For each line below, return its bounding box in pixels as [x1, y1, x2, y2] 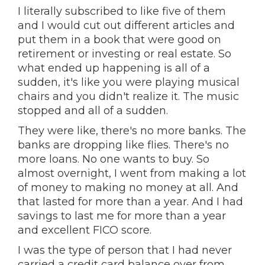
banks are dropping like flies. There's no [18, 138, 229, 151]
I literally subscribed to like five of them [18, 5, 226, 18]
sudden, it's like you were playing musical [18, 76, 240, 89]
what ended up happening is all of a [18, 62, 210, 75]
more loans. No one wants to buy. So [18, 153, 209, 166]
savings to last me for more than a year [18, 209, 226, 222]
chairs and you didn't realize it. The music [18, 90, 239, 103]
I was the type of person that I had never [18, 244, 232, 257]
